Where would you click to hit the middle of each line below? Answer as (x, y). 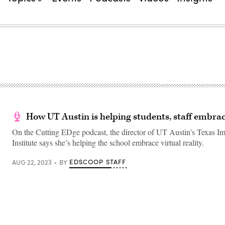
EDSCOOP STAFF (98, 162)
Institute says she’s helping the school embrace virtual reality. (108, 142)
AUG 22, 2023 (32, 162)
